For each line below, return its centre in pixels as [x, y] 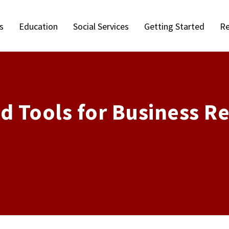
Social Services [101, 26]
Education [38, 26]
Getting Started [174, 26]
